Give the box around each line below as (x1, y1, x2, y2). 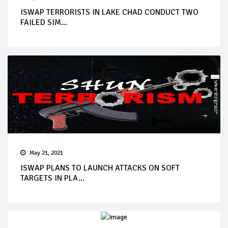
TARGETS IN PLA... (20, 173, 84, 183)
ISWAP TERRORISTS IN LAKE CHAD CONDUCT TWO (20, 7, 198, 17)
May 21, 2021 (30, 149, 63, 157)
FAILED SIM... (20, 17, 67, 27)
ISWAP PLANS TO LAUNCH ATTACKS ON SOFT (20, 163, 180, 173)
